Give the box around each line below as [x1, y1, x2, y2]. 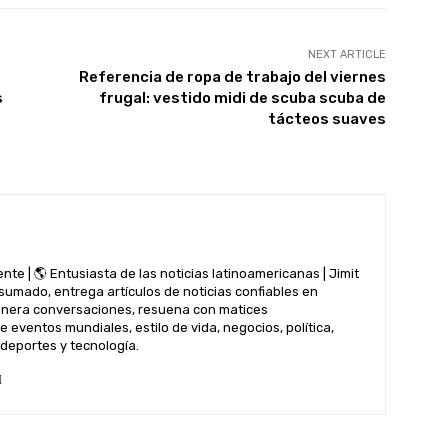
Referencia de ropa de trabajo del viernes [78, 68, 386, 86]
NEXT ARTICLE [307, 48, 386, 61]
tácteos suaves [267, 110, 386, 128]
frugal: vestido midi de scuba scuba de [98, 89, 386, 107]
